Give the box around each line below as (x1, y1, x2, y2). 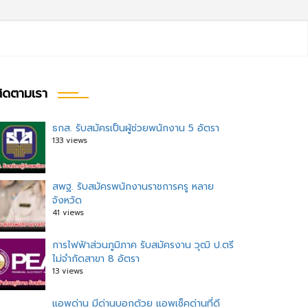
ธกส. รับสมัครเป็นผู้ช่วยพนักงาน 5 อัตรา (52, 121, 219, 135)
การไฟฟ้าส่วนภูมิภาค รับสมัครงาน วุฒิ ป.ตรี (52, 238, 234, 252)
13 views (52, 265, 83, 277)
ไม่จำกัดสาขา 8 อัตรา (52, 252, 140, 266)
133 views (52, 135, 87, 146)
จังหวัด (52, 193, 82, 208)
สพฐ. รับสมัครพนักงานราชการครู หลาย (52, 179, 214, 194)
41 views (52, 207, 84, 219)
